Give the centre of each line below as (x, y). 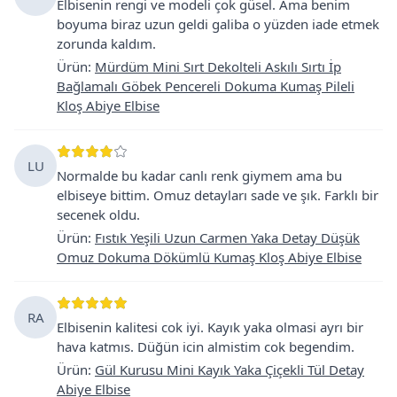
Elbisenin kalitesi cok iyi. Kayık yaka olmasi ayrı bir (210, 327)
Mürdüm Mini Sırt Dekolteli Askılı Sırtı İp (218, 66)
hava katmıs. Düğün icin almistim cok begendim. (206, 346)
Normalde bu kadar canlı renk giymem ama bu (199, 175)
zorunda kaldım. (106, 43)
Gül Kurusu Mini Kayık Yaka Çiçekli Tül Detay (230, 369)
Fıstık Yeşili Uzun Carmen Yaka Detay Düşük (227, 237)
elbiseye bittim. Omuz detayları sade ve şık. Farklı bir (218, 195)
